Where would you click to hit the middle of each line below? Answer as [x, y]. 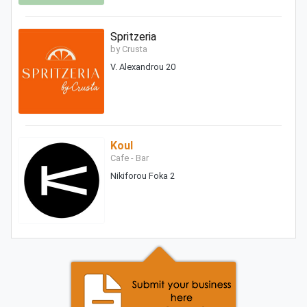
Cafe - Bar [129, 158]
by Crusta [128, 49]
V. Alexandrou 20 [143, 66]
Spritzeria [133, 36]
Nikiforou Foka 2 [142, 176]
